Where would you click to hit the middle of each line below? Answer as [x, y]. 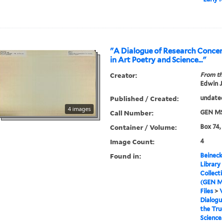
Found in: [126, 156]
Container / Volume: [144, 127]
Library [210, 165]
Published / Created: [145, 99]
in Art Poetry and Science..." [158, 60]
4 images [80, 109]
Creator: [124, 75]
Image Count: [133, 142]
